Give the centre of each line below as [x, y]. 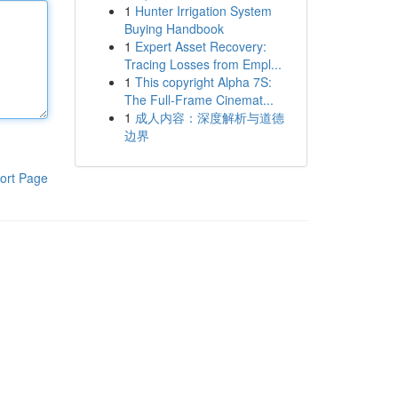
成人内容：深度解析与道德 [209, 117]
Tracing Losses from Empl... [203, 64]
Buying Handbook [174, 28]
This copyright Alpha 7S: [203, 82]
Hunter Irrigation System [203, 11]
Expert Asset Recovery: [200, 46]
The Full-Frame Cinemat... [199, 99]
